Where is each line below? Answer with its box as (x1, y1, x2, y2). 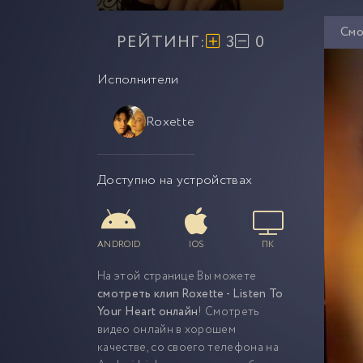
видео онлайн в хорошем (97, 321, 237, 339)
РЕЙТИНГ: (116, 31, 206, 54)
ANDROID (97, 238, 141, 251)
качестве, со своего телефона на (97, 339, 279, 357)
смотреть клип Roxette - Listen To (97, 285, 284, 303)
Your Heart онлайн (97, 303, 199, 321)
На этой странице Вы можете (97, 267, 257, 285)
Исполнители (97, 70, 179, 89)
